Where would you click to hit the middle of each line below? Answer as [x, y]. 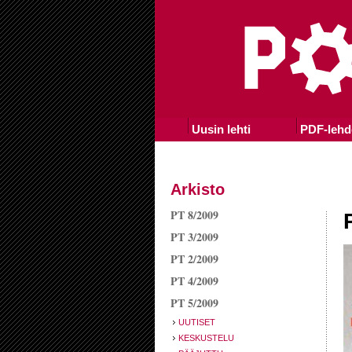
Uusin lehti [221, 129]
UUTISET [197, 322]
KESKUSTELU [206, 338]
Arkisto [198, 189]
